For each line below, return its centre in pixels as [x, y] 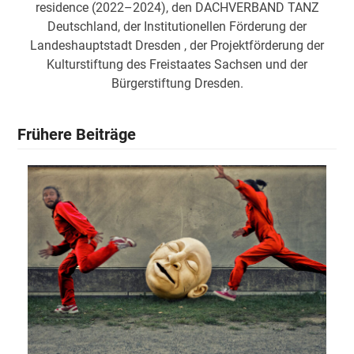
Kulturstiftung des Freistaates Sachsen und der [177, 65]
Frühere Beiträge [77, 135]
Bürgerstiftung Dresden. [177, 84]
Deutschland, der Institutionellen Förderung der [177, 27]
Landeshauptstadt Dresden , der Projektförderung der [177, 46]
